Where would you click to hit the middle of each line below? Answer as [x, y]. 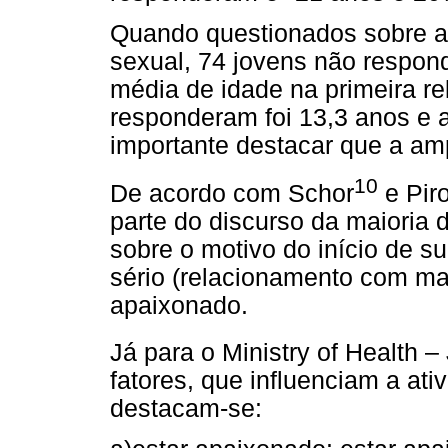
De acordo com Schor [232, 193]
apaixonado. [179, 305]
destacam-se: [186, 409]
